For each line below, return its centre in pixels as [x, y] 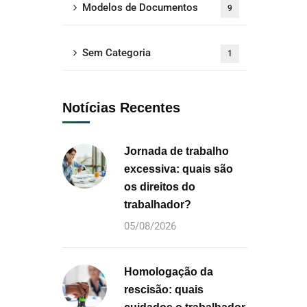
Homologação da [169, 272]
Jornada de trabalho [176, 151]
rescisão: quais [164, 290]
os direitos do [160, 187]
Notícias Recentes [121, 108]
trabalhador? [158, 205]
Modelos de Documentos [140, 8]
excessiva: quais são [179, 169]
